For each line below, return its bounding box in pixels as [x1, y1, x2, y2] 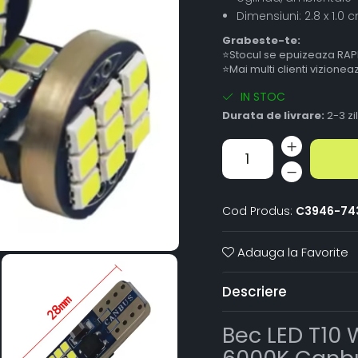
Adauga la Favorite [233, 243, 348, 261]
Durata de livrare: [221, 107, 324, 123]
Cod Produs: [221, 202, 292, 219]
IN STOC [237, 88, 285, 105]
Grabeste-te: [221, 32, 300, 48]
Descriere [221, 281, 287, 301]
